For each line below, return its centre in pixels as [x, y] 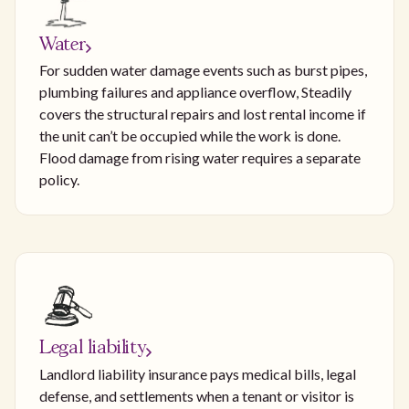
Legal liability [93, 349]
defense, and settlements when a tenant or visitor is [197, 395]
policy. [59, 180]
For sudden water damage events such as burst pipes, [203, 70]
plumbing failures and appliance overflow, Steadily [195, 92]
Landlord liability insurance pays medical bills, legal [198, 373]
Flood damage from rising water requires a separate [200, 158]
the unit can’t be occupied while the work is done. [190, 136]
